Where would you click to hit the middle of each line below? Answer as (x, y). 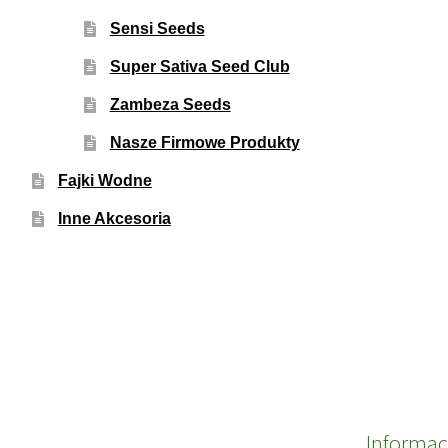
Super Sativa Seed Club (199, 66)
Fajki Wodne (104, 180)
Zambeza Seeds (170, 104)
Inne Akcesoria (114, 218)
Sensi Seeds (157, 28)
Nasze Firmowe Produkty (204, 142)
